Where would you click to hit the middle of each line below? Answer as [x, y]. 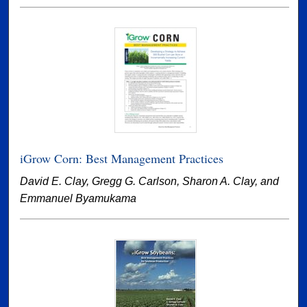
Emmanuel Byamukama [78, 199]
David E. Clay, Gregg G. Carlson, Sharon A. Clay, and [150, 182]
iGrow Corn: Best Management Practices [122, 159]
